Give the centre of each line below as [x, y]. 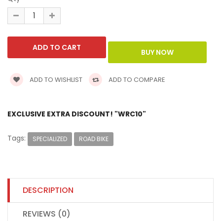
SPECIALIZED [50, 139]
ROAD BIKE [94, 139]
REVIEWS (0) [47, 214]
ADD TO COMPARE [136, 80]
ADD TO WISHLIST [55, 80]
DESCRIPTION [48, 190]
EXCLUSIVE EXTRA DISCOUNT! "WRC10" [77, 114]
